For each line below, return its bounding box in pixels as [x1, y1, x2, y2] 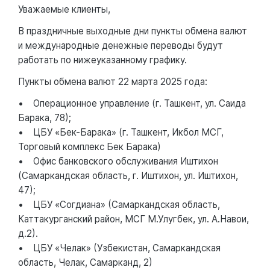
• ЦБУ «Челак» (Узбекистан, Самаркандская [18, 242, 221, 254]
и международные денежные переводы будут [18, 39, 223, 51]
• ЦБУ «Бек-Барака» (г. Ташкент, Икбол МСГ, [18, 126, 224, 138]
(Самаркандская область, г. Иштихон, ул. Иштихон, [18, 169, 238, 181]
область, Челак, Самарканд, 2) [18, 256, 152, 268]
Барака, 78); [18, 111, 71, 124]
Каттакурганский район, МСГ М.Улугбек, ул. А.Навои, [18, 213, 249, 225]
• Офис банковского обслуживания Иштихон [18, 155, 218, 167]
